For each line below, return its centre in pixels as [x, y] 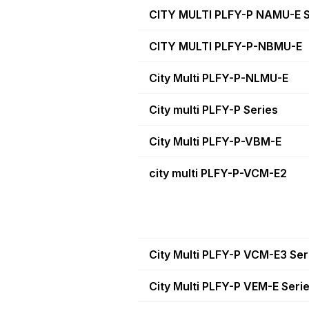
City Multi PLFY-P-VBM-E [215, 141]
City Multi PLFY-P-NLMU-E [219, 78]
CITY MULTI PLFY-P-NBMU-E [226, 46]
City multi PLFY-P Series [213, 109]
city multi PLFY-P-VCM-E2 [218, 173]
